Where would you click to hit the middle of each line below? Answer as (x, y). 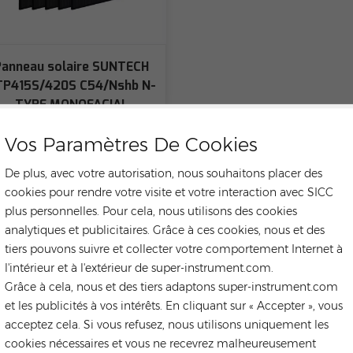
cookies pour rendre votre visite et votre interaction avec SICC (169, 191)
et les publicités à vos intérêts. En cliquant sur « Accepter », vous (174, 305)
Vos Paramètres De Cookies (131, 144)
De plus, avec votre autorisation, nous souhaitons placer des (163, 173)
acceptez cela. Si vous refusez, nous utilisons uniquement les (167, 324)
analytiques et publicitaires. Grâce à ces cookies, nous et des (165, 229)
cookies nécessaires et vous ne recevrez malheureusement (160, 343)
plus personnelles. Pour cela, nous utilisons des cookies (151, 210)
